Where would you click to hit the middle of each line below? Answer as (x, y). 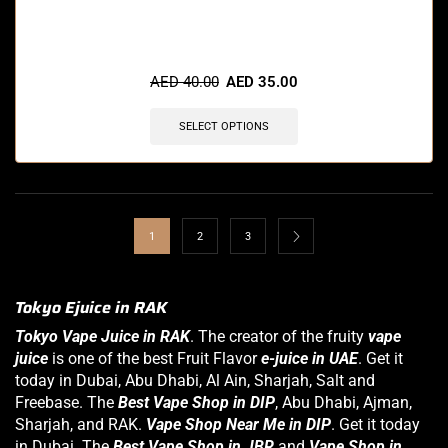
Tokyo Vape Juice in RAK (102, 337)
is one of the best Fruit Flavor (154, 359)
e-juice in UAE (309, 359)
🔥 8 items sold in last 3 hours (224, 59)
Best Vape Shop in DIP (196, 403)
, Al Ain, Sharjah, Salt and (287, 381)
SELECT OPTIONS (224, 127)
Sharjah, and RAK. (80, 425)
